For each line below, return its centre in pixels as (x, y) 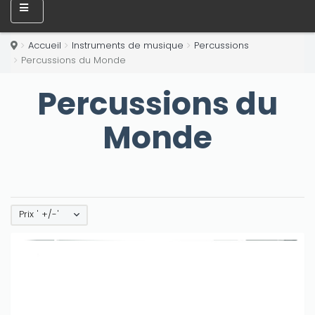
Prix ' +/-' (39, 214)
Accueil (45, 45)
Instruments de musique (128, 45)
